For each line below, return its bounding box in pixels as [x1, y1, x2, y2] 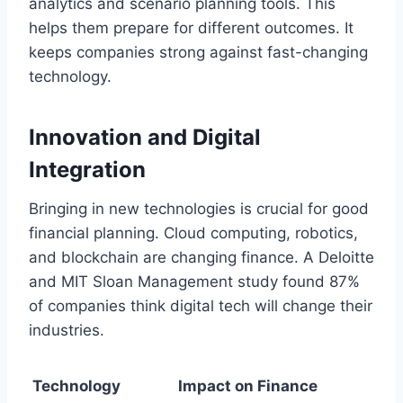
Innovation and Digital [29, 123, 261, 150]
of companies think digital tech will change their [29, 296, 372, 315]
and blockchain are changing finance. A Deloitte [29, 247, 374, 266]
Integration [29, 156, 146, 183]
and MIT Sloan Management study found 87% [29, 272, 360, 291]
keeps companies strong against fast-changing [29, 42, 368, 61]
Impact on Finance [178, 376, 318, 395]
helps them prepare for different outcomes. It [29, 18, 354, 37]
